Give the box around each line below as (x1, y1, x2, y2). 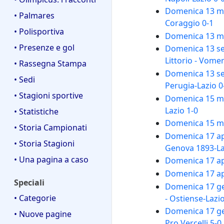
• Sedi (14, 74, 35, 85)
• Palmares (14, 10, 54, 21)
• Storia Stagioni (14, 138, 74, 149)
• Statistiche (14, 106, 58, 117)
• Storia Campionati (14, 122, 87, 133)
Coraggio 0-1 (164, 17, 213, 29)
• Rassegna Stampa (14, 58, 86, 69)
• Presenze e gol (14, 42, 74, 53)
